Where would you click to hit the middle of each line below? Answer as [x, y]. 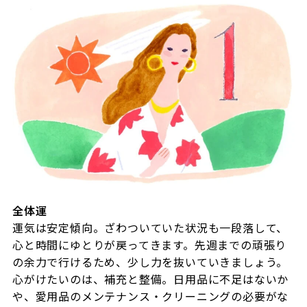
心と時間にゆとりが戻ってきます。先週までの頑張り [149, 244]
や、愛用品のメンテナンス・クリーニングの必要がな [150, 296]
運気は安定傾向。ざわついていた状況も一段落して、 [150, 227]
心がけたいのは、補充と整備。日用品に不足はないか [150, 279]
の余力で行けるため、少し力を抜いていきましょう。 [150, 261]
